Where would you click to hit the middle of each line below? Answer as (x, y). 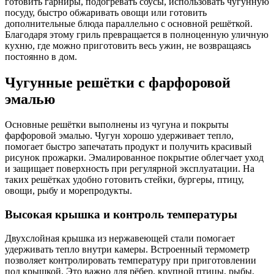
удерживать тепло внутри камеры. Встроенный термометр (127, 249)
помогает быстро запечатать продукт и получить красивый (128, 147)
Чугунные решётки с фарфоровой (118, 82)
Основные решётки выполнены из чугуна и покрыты (117, 125)
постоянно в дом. (41, 56)
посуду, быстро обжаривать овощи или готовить (106, 12)
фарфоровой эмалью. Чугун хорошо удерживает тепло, (119, 136)
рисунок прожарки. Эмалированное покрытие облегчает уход (134, 158)
